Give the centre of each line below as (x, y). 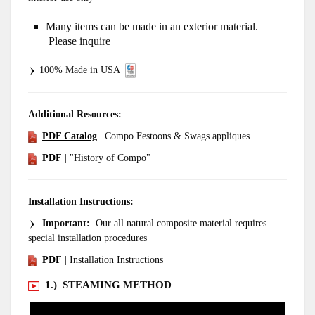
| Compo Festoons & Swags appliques (173, 136)
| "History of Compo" (106, 158)
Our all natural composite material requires (178, 224)
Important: (63, 224)
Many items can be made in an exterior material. (152, 26)
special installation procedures (88, 238)
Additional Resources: (75, 115)
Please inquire (78, 41)
